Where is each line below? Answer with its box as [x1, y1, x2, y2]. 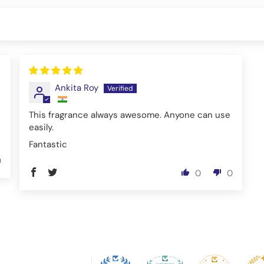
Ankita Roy [55, 82, 98, 94]
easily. [29, 121, 54, 134]
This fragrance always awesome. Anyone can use [29, 109, 230, 121]
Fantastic [29, 138, 67, 151]
